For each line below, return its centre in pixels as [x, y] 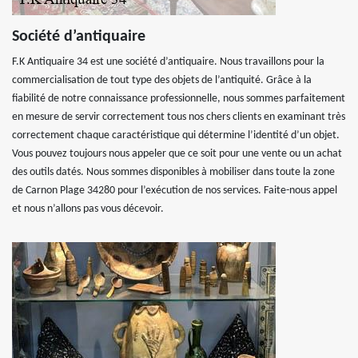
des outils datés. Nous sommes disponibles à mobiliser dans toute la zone [173, 172]
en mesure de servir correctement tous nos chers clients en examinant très [179, 117]
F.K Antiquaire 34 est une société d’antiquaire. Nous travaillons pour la [168, 62]
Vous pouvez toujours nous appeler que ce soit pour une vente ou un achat [177, 154]
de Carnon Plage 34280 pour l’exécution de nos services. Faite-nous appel [175, 191]
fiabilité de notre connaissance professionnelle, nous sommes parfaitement [179, 99]
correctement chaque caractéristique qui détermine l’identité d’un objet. [176, 135]
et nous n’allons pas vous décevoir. [88, 209]
